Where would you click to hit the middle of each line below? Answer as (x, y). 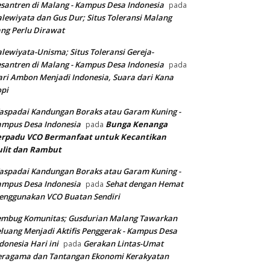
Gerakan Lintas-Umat (123, 244)
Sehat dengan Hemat (144, 184)
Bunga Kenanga (137, 124)
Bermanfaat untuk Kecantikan (105, 137)
